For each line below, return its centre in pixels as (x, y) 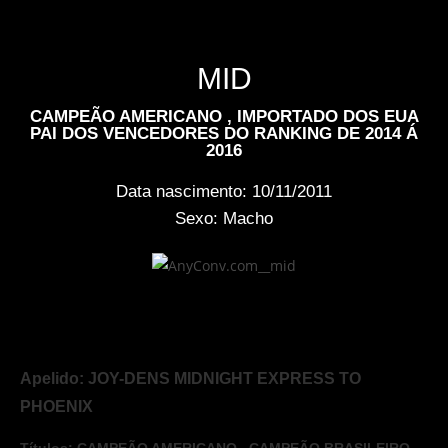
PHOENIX (56, 407)
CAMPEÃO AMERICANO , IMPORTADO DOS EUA (224, 117)
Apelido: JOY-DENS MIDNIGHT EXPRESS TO (190, 379)
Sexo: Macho (224, 219)
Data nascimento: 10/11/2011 (224, 192)
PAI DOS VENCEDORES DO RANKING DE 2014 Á (224, 134)
